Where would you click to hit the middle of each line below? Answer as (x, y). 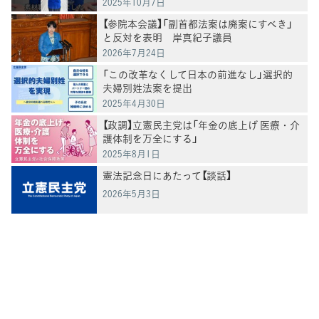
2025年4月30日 (134, 103)
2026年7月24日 (134, 52)
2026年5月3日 (131, 193)
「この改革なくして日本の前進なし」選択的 (198, 74)
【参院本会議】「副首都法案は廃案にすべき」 (198, 23)
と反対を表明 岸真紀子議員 (167, 37)
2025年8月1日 (131, 153)
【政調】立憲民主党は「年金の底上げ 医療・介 (201, 124)
